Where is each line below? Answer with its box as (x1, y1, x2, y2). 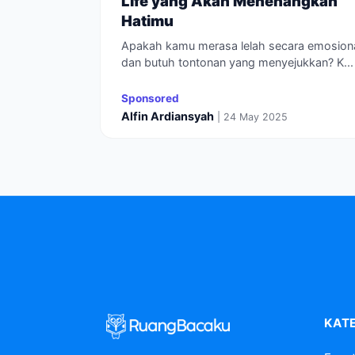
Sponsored (121, 92, 179, 105)
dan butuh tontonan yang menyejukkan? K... (121, 55, 353, 69)
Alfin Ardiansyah (121, 109, 214, 123)
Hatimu (121, 12, 174, 29)
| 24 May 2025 (217, 111, 288, 123)
